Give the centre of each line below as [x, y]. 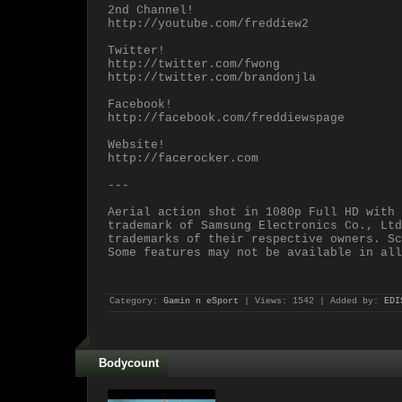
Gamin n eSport [201, 301]
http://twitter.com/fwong [194, 64]
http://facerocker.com [183, 158]
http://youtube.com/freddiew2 [208, 24]
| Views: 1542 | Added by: [311, 301]
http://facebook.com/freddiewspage [226, 118]
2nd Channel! [151, 10]
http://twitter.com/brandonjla [212, 78]
